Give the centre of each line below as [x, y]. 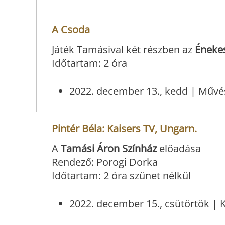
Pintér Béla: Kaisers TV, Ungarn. [124, 129]
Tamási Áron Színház [109, 149]
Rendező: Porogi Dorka [105, 162]
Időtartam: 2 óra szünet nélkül [121, 176]
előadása [179, 149]
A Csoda [71, 30]
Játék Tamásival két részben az [122, 50]
